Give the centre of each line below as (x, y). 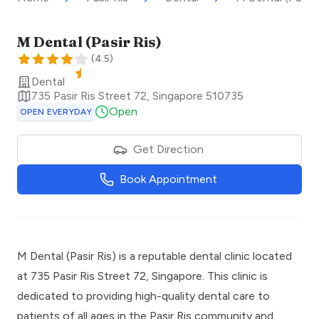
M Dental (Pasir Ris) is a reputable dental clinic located (155, 256)
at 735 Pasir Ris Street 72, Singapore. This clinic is (142, 276)
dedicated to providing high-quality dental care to (143, 296)
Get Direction (168, 149)
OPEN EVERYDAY (56, 111)
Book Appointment (168, 179)
